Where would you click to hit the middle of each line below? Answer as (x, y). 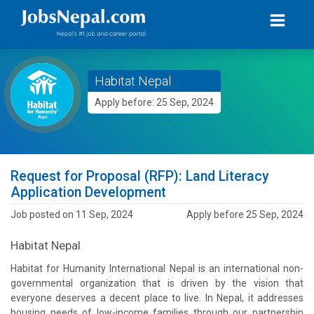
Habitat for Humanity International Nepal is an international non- (157, 268)
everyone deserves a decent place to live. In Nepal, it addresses (157, 298)
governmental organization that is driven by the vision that (157, 283)
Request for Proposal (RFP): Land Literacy (140, 176)
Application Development (88, 192)
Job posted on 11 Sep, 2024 (72, 214)
